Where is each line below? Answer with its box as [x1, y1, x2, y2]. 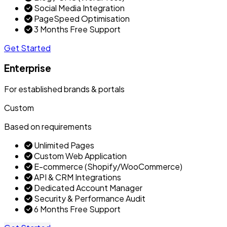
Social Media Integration [32, 2, 125, 13]
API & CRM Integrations [32, 172, 121, 183]
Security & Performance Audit [32, 193, 145, 204]
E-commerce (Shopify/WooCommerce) [32, 161, 182, 172]
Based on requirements [4, 121, 92, 132]
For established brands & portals [4, 84, 125, 95]
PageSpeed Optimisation [32, 13, 130, 24]
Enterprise [4, 62, 51, 74]
